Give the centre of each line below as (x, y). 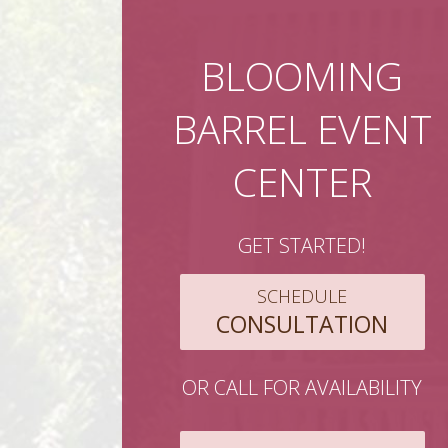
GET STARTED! (302, 245)
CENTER (302, 181)
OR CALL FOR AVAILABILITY (302, 387)
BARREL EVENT (302, 128)
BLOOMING (302, 75)
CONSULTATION (302, 324)
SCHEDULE (302, 296)
